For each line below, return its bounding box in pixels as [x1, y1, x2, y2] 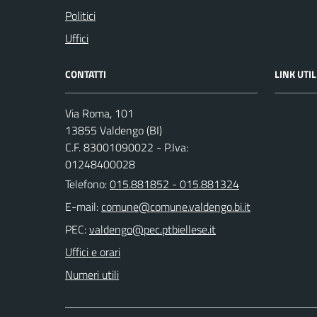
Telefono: [65, 175, 110, 193]
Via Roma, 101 [65, 105, 134, 122]
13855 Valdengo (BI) [65, 122, 162, 139]
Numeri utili [65, 266, 119, 284]
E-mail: [65, 198, 98, 216]
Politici [65, 7, 96, 25]
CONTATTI [65, 67, 106, 82]
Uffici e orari [65, 243, 120, 261]
